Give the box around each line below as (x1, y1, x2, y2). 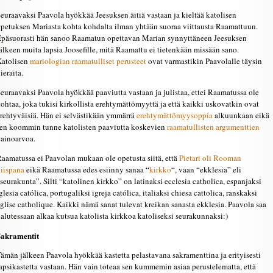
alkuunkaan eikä (213, 110, 269, 121)
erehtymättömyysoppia (136, 110, 213, 121)
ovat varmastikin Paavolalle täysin (148, 55, 262, 66)
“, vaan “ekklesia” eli (171, 164, 241, 175)
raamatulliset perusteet (72, 55, 148, 66)
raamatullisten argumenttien (167, 121, 260, 132)
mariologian (30, 55, 70, 66)
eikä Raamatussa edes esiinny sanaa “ (24, 164, 149, 175)
